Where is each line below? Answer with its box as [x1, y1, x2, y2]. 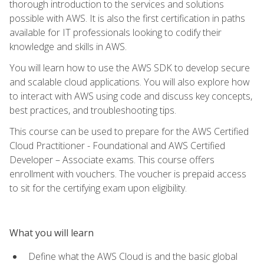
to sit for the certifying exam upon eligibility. [9, 181, 187, 194]
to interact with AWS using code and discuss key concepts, [9, 89, 252, 103]
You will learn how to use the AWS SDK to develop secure [9, 61, 250, 74]
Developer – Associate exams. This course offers [9, 153, 214, 166]
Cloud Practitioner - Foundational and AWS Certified [9, 138, 225, 152]
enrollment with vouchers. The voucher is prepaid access [9, 167, 246, 180]
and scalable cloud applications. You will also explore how [9, 75, 250, 88]
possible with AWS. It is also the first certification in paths [9, 11, 245, 25]
